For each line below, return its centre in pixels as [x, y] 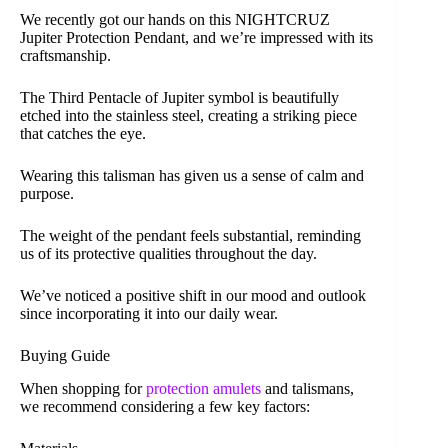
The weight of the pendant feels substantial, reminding [190, 236]
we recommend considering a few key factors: [165, 406]
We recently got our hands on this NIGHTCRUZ [175, 20]
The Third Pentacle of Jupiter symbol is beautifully [179, 98]
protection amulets [203, 388]
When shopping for [83, 388]
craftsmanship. [65, 56]
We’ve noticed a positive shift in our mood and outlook [193, 296]
